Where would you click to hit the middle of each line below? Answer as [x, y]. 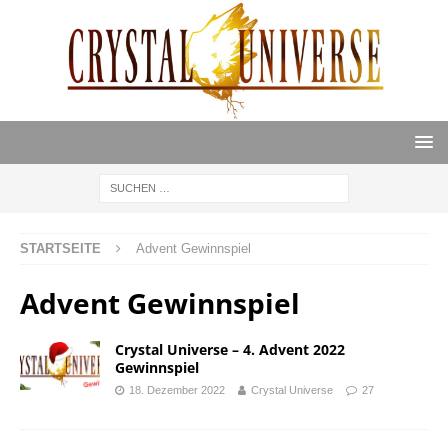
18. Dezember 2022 [177, 390]
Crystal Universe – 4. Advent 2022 [230, 350]
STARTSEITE [60, 249]
